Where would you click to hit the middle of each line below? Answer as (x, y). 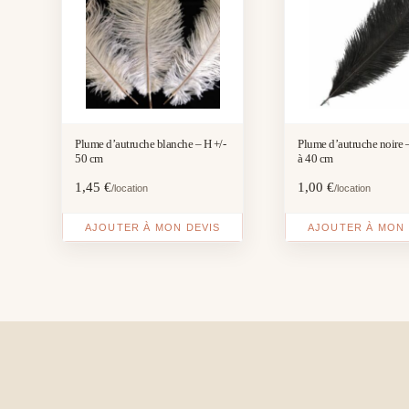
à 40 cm (315, 158)
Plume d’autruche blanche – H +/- (151, 143)
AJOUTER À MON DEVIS (152, 227)
